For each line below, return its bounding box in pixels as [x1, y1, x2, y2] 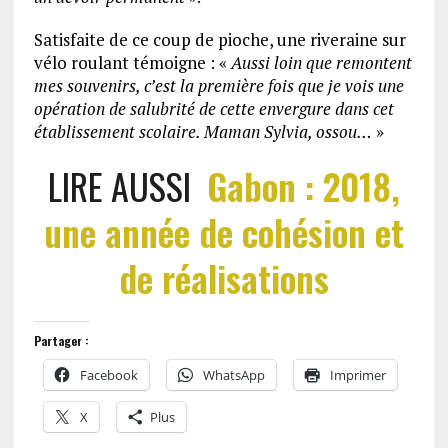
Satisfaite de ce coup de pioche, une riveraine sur [33, 28, 406, 51]
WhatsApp [202, 366, 265, 384]
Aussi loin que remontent [230, 51, 412, 74]
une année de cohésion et [43, 205, 404, 258]
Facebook [79, 366, 138, 384]
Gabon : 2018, [206, 159, 400, 212]
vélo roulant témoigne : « [33, 51, 231, 74]
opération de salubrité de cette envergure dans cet [33, 97, 394, 120]
